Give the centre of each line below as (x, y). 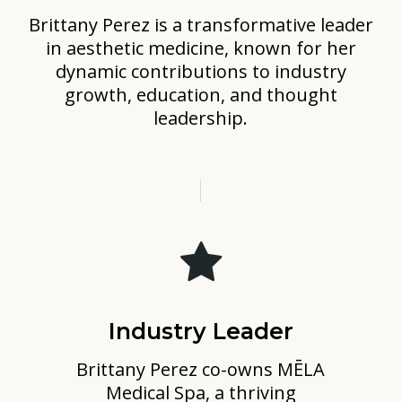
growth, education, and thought (201, 94)
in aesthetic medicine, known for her (201, 48)
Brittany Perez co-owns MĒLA (201, 369)
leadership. (201, 118)
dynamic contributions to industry (201, 71)
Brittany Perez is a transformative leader (201, 24)
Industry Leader (201, 331)
